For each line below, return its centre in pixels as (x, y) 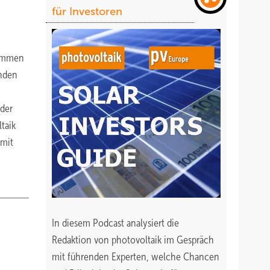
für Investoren (87, 11)
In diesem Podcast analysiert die (115, 223)
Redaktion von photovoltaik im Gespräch (133, 240)
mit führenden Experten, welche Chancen (136, 257)
